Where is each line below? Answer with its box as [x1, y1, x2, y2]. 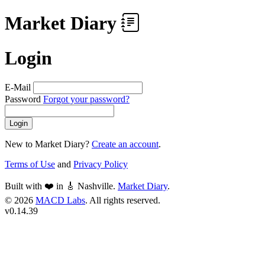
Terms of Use [5, 159, 55, 170]
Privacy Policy [73, 159, 128, 170]
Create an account [92, 139, 159, 150]
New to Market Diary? [5, 139, 92, 150]
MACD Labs [35, 195, 85, 206]
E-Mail [5, 82, 31, 93]
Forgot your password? [43, 94, 130, 105]
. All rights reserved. [85, 195, 160, 206]
